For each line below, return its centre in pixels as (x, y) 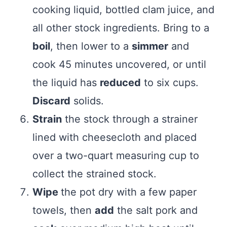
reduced (120, 83)
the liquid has (66, 83)
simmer (150, 46)
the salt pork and (156, 211)
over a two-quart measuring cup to (116, 156)
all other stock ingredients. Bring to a (121, 28)
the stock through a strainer (130, 119)
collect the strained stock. (94, 174)
